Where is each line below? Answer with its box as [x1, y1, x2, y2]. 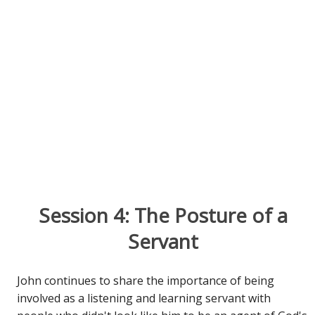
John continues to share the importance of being [17, 272, 275, 288]
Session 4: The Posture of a [39, 202, 288, 229]
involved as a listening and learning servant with [17, 290, 271, 306]
